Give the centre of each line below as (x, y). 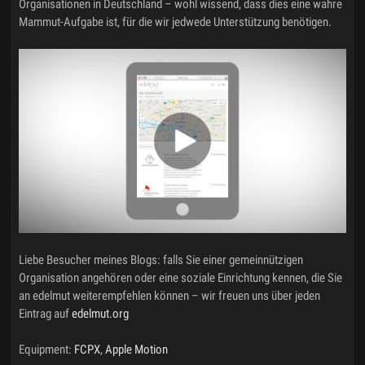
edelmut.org (101, 313)
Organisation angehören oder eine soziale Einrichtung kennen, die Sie (181, 277)
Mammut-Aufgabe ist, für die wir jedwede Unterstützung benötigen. (176, 22)
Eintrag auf (46, 313)
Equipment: (47, 349)
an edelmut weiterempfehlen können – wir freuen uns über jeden (170, 295)
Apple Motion (137, 349)
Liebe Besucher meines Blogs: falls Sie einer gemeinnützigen (161, 259)
